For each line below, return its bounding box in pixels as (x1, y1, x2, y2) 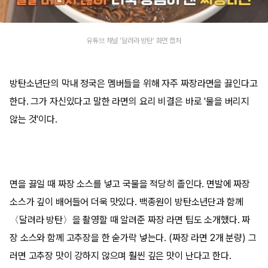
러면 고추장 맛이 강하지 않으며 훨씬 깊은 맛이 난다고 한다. (10, 250, 232, 261)
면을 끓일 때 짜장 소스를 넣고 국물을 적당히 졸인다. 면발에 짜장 (10, 178, 251, 190)
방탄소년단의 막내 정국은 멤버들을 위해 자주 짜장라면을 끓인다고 (10, 78, 258, 89)
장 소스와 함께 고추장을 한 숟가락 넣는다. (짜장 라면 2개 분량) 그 (10, 232, 257, 243)
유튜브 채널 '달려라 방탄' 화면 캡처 (87, 36, 181, 45)
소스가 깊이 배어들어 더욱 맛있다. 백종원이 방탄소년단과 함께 (10, 196, 243, 208)
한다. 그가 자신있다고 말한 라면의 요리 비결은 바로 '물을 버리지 (10, 96, 250, 107)
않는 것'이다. (10, 114, 60, 125)
